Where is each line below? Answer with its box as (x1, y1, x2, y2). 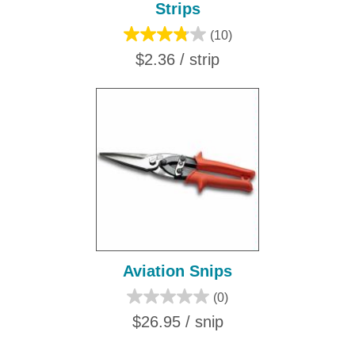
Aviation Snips (123, 262, 232, 280)
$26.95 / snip (132, 313, 223, 330)
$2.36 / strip (136, 51, 219, 68)
